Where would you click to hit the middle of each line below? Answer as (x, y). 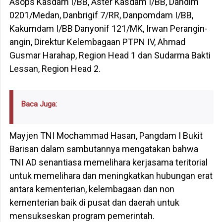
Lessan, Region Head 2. (55, 69)
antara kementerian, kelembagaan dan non (92, 189)
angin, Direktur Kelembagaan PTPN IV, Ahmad (97, 42)
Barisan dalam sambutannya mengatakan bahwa (104, 149)
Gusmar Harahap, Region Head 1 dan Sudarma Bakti (110, 55)
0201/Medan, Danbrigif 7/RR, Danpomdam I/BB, (101, 15)
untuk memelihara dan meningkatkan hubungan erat (111, 176)
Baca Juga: (39, 104)
